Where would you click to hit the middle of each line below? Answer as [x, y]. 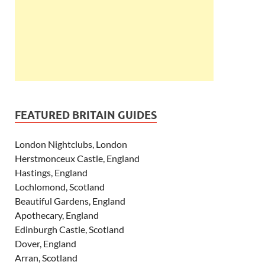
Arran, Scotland [46, 257]
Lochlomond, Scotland [60, 186]
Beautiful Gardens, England [70, 201]
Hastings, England [51, 172]
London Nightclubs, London [71, 144]
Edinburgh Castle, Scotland [70, 229]
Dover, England [46, 243]
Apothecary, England [57, 215]
